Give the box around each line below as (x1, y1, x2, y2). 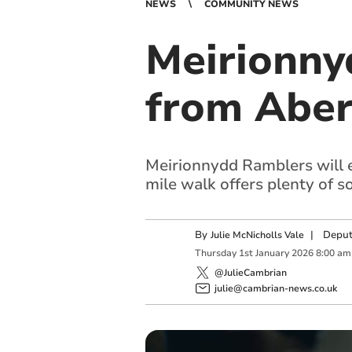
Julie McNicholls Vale (210, 229, 304, 241)
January (255, 247, 289, 260)
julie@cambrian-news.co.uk (214, 281, 337, 295)
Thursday (194, 247, 236, 260)
